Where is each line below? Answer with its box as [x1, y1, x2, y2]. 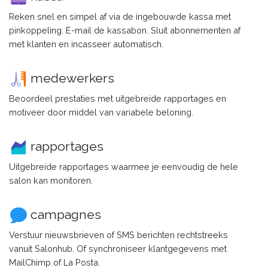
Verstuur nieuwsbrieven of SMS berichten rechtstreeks [9, 229, 228, 240]
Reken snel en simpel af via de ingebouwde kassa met [9, 11, 231, 22]
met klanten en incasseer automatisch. [9, 38, 163, 49]
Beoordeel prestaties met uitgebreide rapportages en [9, 93, 226, 103]
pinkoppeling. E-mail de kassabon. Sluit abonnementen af [9, 25, 240, 35]
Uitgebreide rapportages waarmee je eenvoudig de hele [9, 161, 238, 172]
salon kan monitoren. [9, 175, 93, 185]
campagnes [31, 206, 102, 222]
